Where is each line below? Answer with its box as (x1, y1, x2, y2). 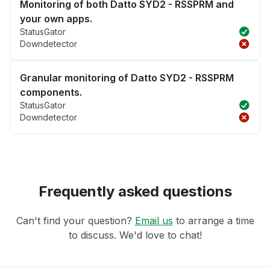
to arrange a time (172, 215, 254, 227)
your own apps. (20, 13, 92, 25)
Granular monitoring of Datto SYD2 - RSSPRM (20, 72, 234, 84)
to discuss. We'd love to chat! (68, 229, 202, 242)
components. (20, 86, 82, 99)
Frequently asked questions (38, 183, 232, 201)
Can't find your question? (16, 215, 135, 227)
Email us (134, 215, 173, 227)
